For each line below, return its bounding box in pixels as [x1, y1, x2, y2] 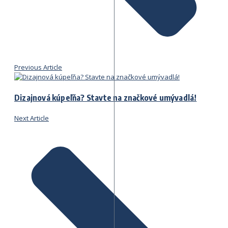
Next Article [14, 113, 49, 123]
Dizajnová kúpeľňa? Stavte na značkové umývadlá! [14, 93, 197, 103]
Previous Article [14, 62, 62, 72]
